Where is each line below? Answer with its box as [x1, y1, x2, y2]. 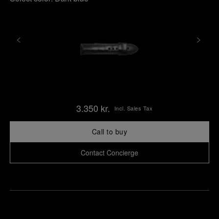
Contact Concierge [81, 148, 138, 157]
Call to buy [91, 127, 128, 136]
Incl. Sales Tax [114, 104, 153, 112]
